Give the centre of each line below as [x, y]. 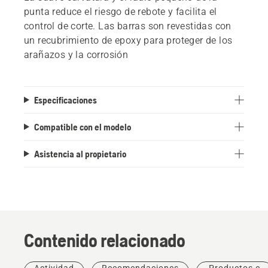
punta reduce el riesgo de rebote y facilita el [121, 11]
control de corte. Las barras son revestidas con [128, 26]
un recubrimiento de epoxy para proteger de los [128, 40]
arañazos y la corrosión [76, 54]
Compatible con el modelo [82, 127]
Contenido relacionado [105, 240]
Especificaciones [65, 100]
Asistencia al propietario [80, 153]
